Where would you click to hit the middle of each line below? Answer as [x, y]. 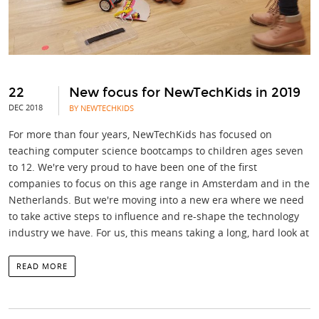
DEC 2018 [26, 107]
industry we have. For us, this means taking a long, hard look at [159, 232]
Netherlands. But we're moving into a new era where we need [156, 200]
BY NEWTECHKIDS [101, 108]
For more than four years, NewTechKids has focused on [140, 134]
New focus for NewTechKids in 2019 [185, 93]
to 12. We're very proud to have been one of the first [133, 167]
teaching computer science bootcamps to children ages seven [156, 151]
